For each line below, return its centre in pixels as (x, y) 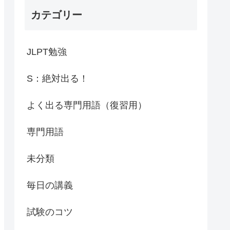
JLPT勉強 (47, 52)
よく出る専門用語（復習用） (87, 105)
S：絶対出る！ (57, 78)
